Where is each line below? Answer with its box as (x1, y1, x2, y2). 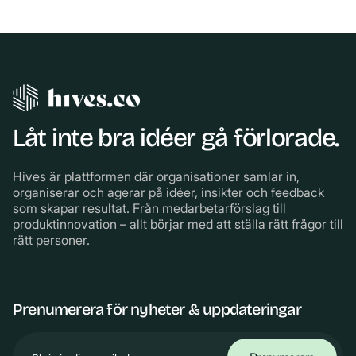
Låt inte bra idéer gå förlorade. (13, 122, 339, 154)
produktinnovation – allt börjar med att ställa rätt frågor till (13, 216, 343, 233)
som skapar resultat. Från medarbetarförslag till (13, 200, 286, 217)
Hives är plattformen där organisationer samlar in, (13, 168, 300, 185)
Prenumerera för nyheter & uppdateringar (13, 300, 301, 319)
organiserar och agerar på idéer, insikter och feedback (13, 184, 324, 201)
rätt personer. (13, 232, 90, 249)
